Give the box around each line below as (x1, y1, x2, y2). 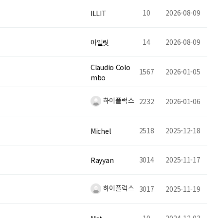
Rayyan (91, 155, 114, 165)
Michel (91, 126, 111, 136)
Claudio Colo (91, 62, 130, 72)
